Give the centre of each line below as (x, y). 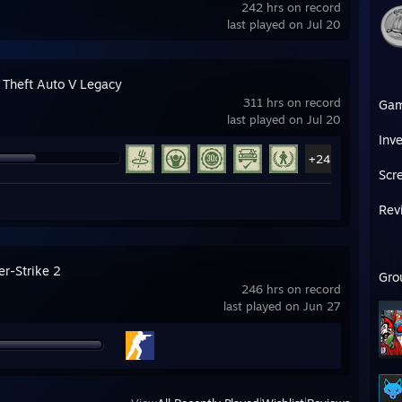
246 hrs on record (291, 289)
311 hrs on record (292, 102)
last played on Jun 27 (282, 306)
